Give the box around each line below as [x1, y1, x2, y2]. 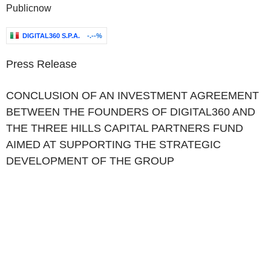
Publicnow [6, 3, 51, 13]
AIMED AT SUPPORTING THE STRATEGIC [6, 139, 221, 151]
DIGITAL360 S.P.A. [22, 32, 80, 39]
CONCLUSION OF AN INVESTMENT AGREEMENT [6, 90, 259, 102]
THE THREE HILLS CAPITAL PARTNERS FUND [6, 122, 243, 134]
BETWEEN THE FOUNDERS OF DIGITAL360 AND [6, 106, 255, 118]
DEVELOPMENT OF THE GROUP [6, 155, 174, 167]
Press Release [6, 58, 77, 70]
